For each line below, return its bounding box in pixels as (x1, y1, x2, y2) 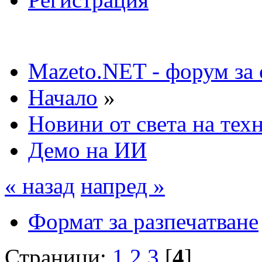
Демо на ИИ (28, 137, 147, 163)
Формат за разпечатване (28, 208, 258, 234)
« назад (5, 173, 75, 198)
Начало (28, 84, 98, 110)
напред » (81, 173, 165, 198)
